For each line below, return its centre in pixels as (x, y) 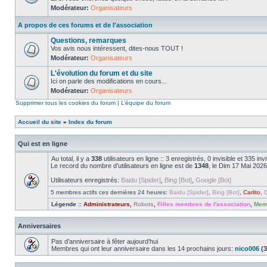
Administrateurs (107, 204)
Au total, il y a (71, 159)
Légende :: (67, 204)
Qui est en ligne (43, 144)
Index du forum (90, 122)
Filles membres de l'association (204, 204)
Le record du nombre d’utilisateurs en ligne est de (122, 166)
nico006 (247, 249)
